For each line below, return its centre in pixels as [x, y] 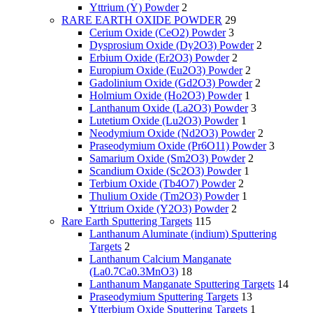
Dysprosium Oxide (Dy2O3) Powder [172, 45]
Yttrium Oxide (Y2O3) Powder [159, 209]
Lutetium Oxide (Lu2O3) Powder [164, 121]
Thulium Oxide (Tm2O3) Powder [164, 196]
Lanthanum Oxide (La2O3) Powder [169, 108]
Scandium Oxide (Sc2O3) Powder [165, 171]
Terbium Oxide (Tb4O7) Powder [162, 184]
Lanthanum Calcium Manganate [160, 259]
